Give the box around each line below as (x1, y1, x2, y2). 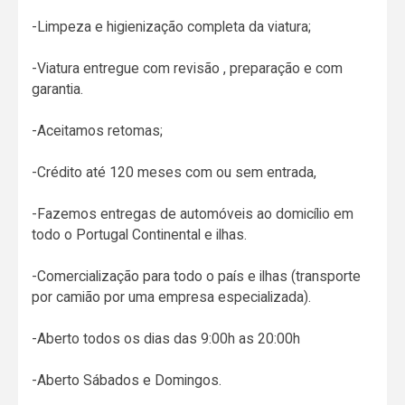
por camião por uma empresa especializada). (32, 288, 312, 306)
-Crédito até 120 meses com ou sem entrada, (32, 164, 317, 182)
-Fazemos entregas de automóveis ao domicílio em (32, 205, 354, 223)
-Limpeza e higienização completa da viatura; (32, 18, 312, 36)
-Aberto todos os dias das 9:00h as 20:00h (32, 330, 301, 348)
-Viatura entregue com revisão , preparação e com (32, 60, 344, 78)
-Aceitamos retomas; (32, 122, 164, 140)
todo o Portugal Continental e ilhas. (32, 226, 248, 244)
